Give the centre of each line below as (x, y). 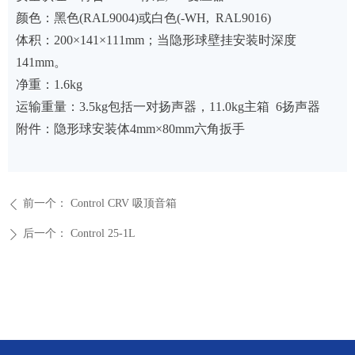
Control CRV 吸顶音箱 (124, 203)
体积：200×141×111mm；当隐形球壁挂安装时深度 (156, 40)
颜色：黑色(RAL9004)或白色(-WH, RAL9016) (143, 18)
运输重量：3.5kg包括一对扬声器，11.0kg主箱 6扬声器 (168, 107)
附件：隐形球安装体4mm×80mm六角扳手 (130, 129)
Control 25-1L (103, 233)
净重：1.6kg (49, 84)
